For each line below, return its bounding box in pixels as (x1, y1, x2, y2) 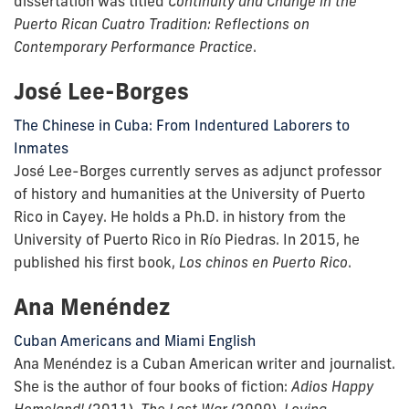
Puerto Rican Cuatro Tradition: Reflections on (14, 14, 309, 33)
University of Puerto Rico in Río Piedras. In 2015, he (14, 229, 360, 248)
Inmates (14, 138, 68, 157)
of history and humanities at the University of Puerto (14, 184, 365, 203)
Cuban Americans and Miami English (14, 330, 256, 350)
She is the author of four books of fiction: (14, 376, 288, 395)
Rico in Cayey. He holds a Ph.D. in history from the (14, 206, 346, 225)
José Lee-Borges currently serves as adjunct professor (14, 161, 382, 180)
